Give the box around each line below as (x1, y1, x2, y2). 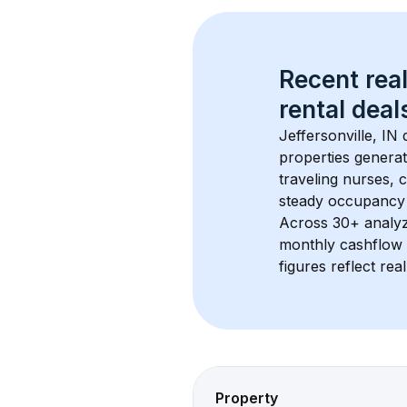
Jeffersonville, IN (279, 126, 398, 144)
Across (279, 213, 333, 232)
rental (279, 95, 345, 124)
